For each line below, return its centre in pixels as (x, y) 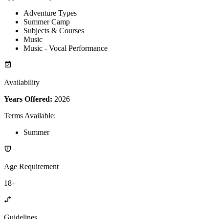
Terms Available (29, 115)
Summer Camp (47, 22)
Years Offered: (28, 99)
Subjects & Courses (54, 30)
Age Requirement (31, 166)
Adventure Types (50, 13)
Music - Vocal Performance (66, 48)
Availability (22, 82)
